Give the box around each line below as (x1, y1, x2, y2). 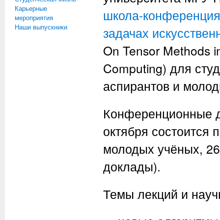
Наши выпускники (15, 22, 67, 31)
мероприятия (15, 13, 53, 22)
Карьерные (15, 3, 47, 13)
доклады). (103, 158, 161, 175)
